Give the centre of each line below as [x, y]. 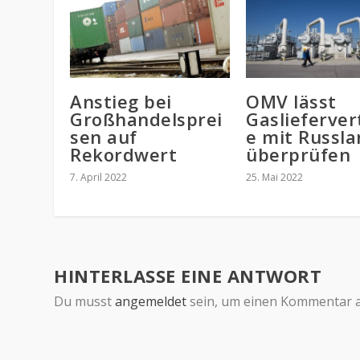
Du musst [85, 301]
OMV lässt [291, 101]
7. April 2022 [99, 177]
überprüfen [298, 154]
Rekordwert [124, 154]
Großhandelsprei [146, 119]
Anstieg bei [121, 101]
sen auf [104, 136]
